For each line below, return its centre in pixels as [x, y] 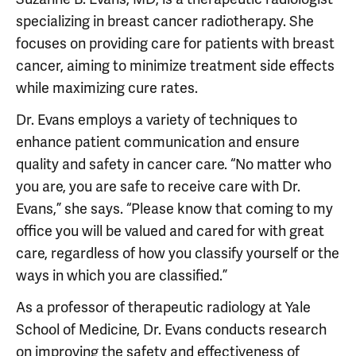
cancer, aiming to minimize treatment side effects [175, 66]
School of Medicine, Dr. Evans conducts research [171, 330]
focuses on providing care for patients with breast [175, 44]
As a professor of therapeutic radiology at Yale [163, 308]
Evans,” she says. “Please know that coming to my [174, 209]
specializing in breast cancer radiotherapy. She [165, 21]
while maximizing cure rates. [107, 88]
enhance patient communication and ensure [158, 142]
